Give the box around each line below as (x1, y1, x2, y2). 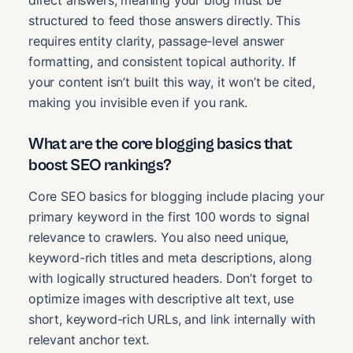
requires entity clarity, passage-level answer (28, 33, 285, 50)
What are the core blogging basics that (28, 134, 293, 154)
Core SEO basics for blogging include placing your (28, 188, 325, 205)
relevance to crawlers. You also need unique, (28, 229, 289, 246)
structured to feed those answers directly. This (28, 13, 300, 29)
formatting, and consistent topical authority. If (28, 54, 296, 70)
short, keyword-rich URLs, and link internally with (28, 311, 316, 328)
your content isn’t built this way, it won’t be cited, (28, 74, 315, 91)
